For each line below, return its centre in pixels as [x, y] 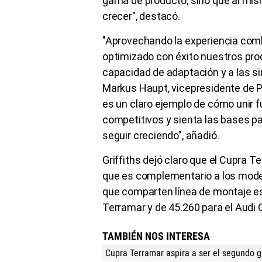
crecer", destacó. [141, 16]
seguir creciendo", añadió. [161, 135]
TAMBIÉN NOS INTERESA [156, 236]
